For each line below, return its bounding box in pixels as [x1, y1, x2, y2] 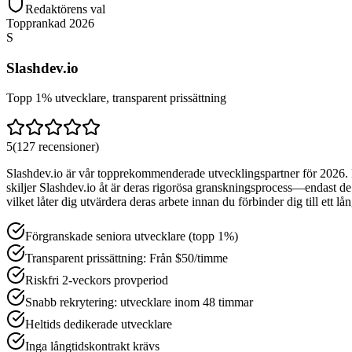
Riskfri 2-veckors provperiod [25, 273, 168, 288]
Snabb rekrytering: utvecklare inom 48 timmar [25, 295, 253, 310]
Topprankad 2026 [6, 16, 94, 30]
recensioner [38, 140, 95, 154]
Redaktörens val [25, 2, 105, 16]
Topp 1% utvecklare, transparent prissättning [6, 91, 226, 105]
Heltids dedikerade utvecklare [25, 317, 172, 332]
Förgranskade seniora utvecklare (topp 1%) [25, 229, 238, 244]
